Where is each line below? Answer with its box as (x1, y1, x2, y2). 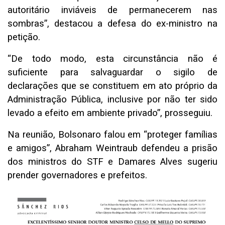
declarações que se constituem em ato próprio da (8, 80, 217, 92)
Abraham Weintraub (55, 143, 138, 154)
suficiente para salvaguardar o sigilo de (8, 67, 217, 78)
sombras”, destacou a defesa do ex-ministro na (8, 18, 217, 30)
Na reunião (8, 129, 53, 141)
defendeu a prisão (137, 143, 218, 154)
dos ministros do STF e (8, 156, 118, 168)
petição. (8, 32, 40, 43)
